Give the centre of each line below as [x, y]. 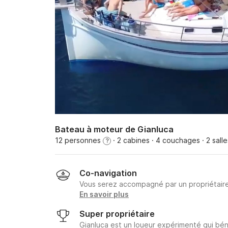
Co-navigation [108, 173]
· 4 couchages [175, 140]
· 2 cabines [130, 140]
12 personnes [79, 140]
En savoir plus [104, 194]
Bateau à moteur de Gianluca [114, 129]
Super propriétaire [117, 214]
